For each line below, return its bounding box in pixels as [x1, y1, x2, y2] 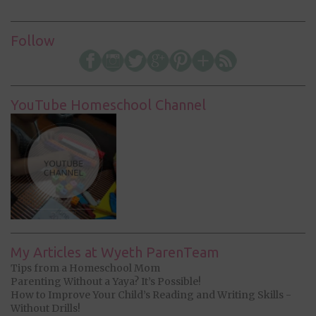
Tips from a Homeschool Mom [11, 261, 160, 274]
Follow [11, 32, 55, 49]
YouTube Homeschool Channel [11, 96, 206, 113]
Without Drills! [11, 301, 80, 315]
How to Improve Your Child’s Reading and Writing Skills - [11, 288, 291, 301]
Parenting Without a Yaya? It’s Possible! [11, 274, 201, 288]
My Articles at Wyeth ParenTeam [11, 243, 219, 260]
